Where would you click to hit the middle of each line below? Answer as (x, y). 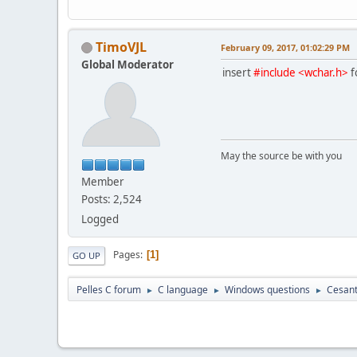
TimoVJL (121, 47)
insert (238, 72)
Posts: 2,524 (112, 199)
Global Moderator (127, 64)
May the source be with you (281, 155)
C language (183, 289)
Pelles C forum (109, 289)
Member (103, 181)
